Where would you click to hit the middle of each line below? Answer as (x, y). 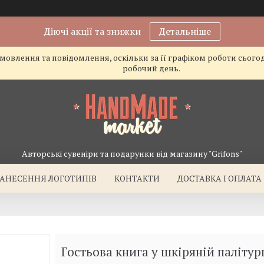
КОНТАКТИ (137, 178)
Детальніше (185, 31)
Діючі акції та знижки (92, 31)
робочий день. (151, 68)
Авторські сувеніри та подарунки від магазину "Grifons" (132, 154)
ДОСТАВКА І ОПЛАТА (220, 178)
